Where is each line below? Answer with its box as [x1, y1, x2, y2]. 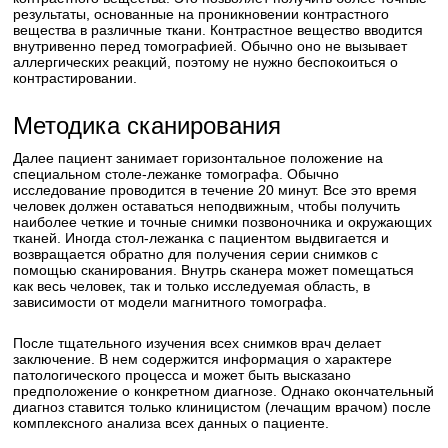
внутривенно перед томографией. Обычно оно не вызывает [13, 38, 408, 54]
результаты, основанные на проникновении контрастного [13, 6, 390, 22]
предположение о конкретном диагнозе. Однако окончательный [13, 383, 435, 399]
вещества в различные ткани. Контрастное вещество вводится [13, 22, 424, 38]
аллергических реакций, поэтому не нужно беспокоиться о [13, 54, 399, 70]
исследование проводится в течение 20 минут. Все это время [13, 182, 418, 198]
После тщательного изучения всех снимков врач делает [13, 335, 382, 351]
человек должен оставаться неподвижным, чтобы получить [13, 198, 401, 214]
